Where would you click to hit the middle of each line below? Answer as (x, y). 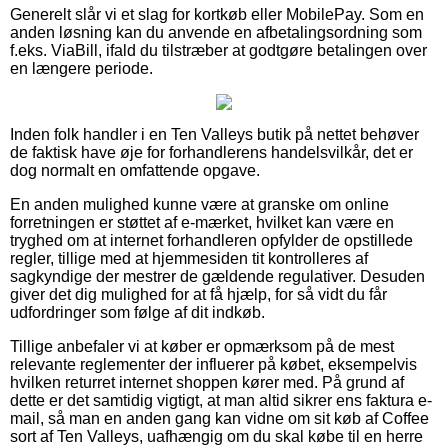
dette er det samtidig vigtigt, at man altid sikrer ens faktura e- (221, 400)
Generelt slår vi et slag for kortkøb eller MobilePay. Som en (217, 14)
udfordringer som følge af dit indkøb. (137, 312)
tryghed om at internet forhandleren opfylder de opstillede (211, 240)
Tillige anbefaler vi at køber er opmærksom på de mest (202, 346)
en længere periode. (81, 68)
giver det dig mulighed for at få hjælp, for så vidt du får (198, 294)
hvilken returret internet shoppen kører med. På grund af (207, 382)
